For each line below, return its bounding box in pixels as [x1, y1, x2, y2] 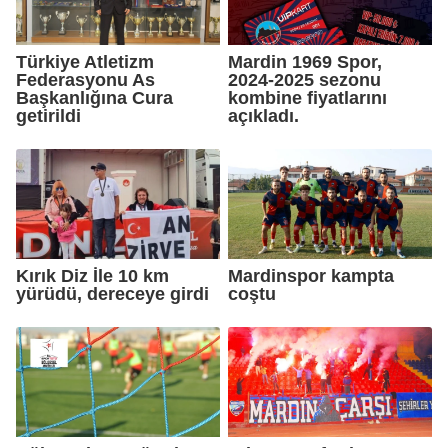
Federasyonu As [16, 69, 155, 90]
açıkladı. [228, 105, 299, 126]
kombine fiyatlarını [228, 87, 387, 108]
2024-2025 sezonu [228, 69, 381, 90]
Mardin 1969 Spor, [228, 51, 382, 72]
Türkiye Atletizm [16, 51, 154, 72]
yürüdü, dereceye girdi [16, 283, 209, 304]
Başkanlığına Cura [16, 87, 173, 108]
